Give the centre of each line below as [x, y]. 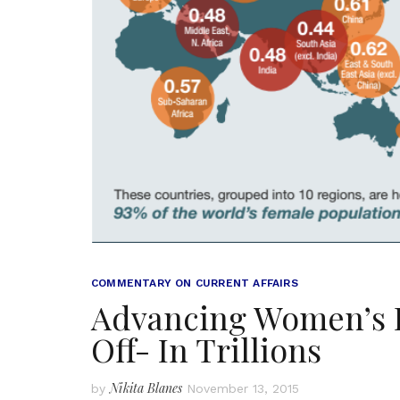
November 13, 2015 [243, 389]
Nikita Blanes [146, 388]
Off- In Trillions [206, 350]
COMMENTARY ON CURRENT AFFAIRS [195, 283]
